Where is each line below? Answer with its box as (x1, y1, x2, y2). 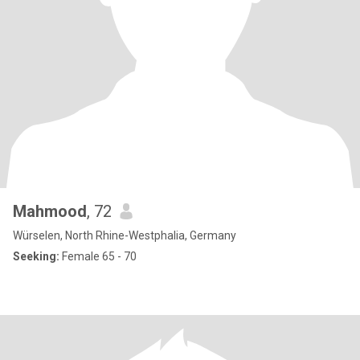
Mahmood (13, 202, 87, 221)
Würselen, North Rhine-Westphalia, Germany (13, 229, 236, 242)
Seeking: (13, 250, 59, 263)
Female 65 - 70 (59, 250, 137, 263)
